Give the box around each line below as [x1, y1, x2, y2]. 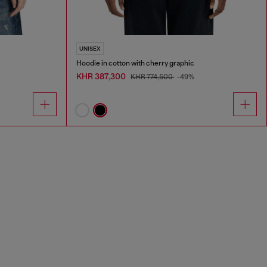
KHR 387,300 [76, 71, 128, 81]
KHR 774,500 [131, 72, 175, 81]
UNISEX [79, 45, 101, 52]
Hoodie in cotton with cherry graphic [76, 58, 195, 67]
